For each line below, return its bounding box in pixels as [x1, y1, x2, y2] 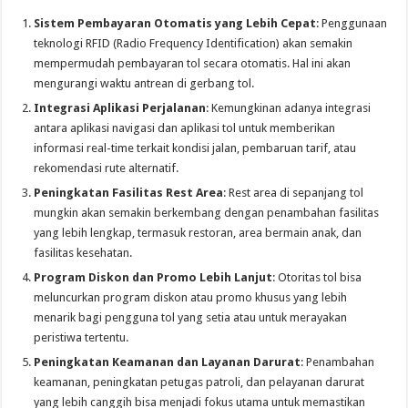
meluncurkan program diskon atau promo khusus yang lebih [34, 291, 348, 305]
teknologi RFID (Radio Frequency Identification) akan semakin [34, 36, 353, 51]
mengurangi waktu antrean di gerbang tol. [34, 76, 255, 91]
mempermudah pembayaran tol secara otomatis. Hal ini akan [34, 56, 352, 71]
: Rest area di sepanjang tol [223, 186, 364, 200]
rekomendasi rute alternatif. [34, 161, 179, 176]
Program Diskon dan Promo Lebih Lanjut [34, 270, 273, 285]
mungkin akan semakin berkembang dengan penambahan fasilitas [34, 206, 380, 220]
